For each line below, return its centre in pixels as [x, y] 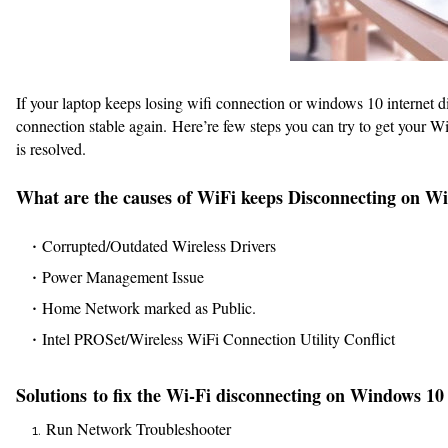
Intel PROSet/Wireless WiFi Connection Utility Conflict [218, 338]
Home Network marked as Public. [149, 307]
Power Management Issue [123, 276]
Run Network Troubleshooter [138, 428]
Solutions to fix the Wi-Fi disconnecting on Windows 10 [230, 395]
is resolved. [51, 148]
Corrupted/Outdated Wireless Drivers [159, 245]
